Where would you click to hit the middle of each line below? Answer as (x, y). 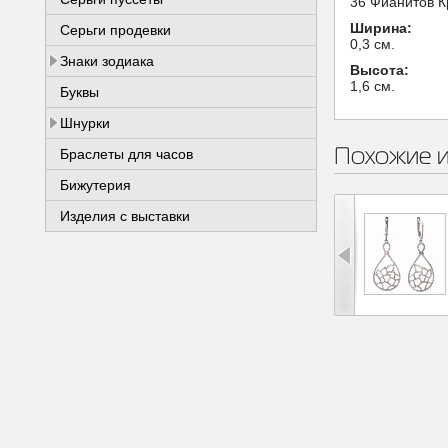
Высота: (379, 70)
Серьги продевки (115, 30)
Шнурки (85, 123)
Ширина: (381, 28)
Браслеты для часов (126, 154)
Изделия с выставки (125, 216)
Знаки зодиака (107, 61)
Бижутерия (95, 185)
